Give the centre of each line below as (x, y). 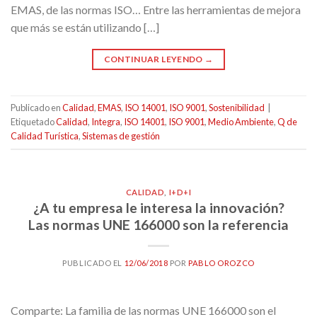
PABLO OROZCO (221, 263)
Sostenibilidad (237, 107)
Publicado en (36, 107)
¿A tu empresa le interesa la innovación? (158, 208)
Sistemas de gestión (121, 136)
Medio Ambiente (241, 121)
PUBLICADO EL (93, 263)
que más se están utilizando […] (85, 27)
